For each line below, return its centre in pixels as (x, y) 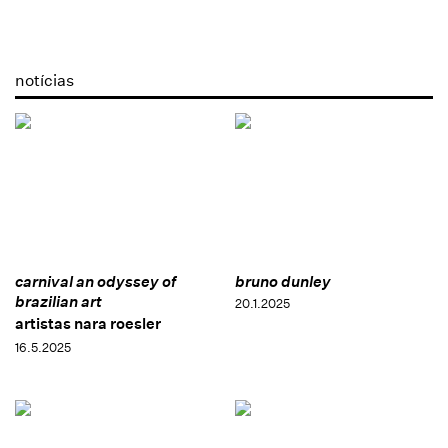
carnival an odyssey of (95, 282)
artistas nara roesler (88, 324)
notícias (44, 80)
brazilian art (58, 302)
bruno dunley (282, 282)
